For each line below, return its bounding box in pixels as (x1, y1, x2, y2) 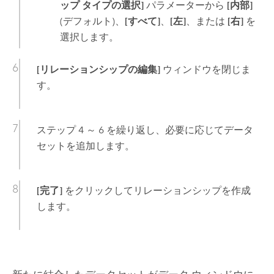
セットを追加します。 (36, 140, 135, 152)
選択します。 (60, 31, 119, 43)
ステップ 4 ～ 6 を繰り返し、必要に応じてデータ (36, 124, 253, 136)
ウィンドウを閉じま (160, 64, 251, 76)
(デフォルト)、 (60, 15, 125, 27)
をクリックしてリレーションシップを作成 (62, 185, 251, 197)
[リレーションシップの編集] (36, 64, 160, 76)
